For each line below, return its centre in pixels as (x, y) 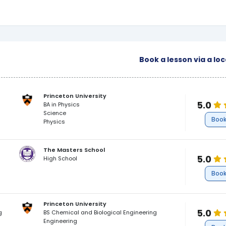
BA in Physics (62, 104)
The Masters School (74, 150)
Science (55, 113)
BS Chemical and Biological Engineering (100, 212)
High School (61, 158)
